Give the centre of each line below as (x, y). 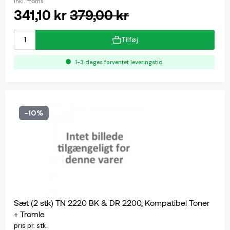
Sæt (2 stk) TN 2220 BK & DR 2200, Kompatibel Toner (112, 203)
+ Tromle (29, 214)
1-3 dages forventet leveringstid (118, 62)
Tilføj (129, 40)
